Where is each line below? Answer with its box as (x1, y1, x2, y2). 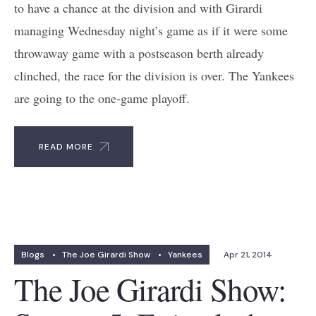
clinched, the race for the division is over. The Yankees (14, 66, 294, 84)
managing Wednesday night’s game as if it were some (14, 21, 288, 39)
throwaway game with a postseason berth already (14, 44, 264, 61)
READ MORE (39, 140, 93, 152)
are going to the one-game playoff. (14, 89, 190, 107)
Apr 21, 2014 (224, 248, 272, 260)
